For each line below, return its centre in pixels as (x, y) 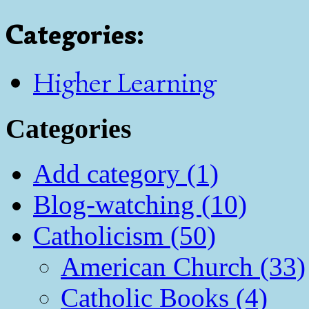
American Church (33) (183, 266)
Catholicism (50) (124, 235)
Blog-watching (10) (140, 204)
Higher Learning (124, 83)
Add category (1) (126, 173)
